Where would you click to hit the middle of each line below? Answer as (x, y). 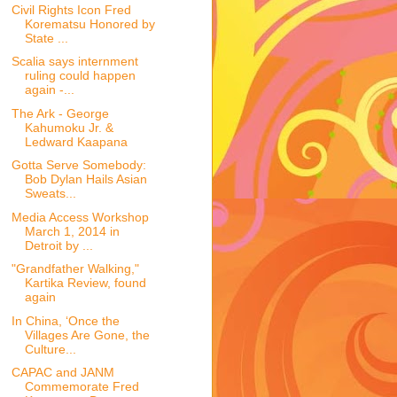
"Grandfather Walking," (75, 269)
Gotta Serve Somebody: (78, 165)
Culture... (50, 349)
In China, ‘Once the (65, 320)
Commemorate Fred (82, 387)
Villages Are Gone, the (87, 335)
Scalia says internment (74, 62)
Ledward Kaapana (76, 141)
